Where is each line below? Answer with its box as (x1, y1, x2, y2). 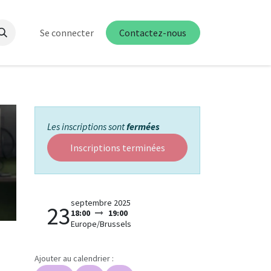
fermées (126, 120, 160, 132)
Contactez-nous (119, 27, 187, 39)
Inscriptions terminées (70, 142, 165, 154)
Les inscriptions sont (47, 120, 126, 132)
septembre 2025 (71, 197, 131, 208)
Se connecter (39, 27, 94, 39)
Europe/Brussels (71, 218, 131, 229)
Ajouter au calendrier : (34, 253, 114, 264)
